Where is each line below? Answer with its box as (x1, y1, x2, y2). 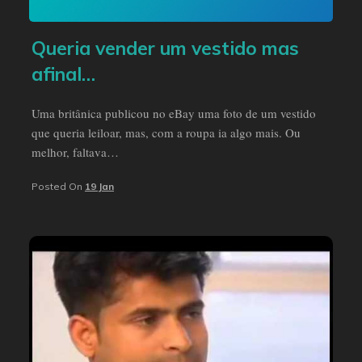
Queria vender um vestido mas (32, 36, 299, 60)
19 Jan (85, 180, 114, 193)
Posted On (32, 180, 85, 193)
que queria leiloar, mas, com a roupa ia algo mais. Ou (32, 124, 301, 141)
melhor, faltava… (32, 143, 119, 160)
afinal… (32, 61, 95, 86)
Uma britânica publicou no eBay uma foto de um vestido (32, 104, 316, 121)
